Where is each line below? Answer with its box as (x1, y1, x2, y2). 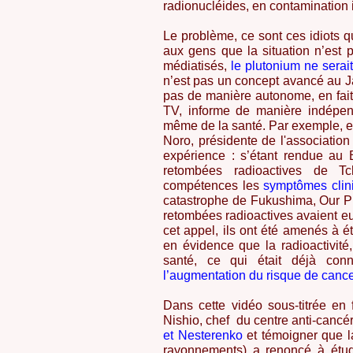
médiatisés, (163, 59, 227, 72)
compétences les (163, 179, 259, 192)
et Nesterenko (163, 329, 243, 342)
